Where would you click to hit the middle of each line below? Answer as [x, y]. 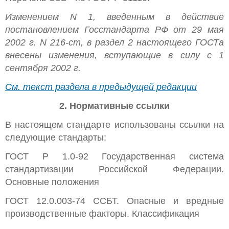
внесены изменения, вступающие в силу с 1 [114, 55]
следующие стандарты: [56, 138]
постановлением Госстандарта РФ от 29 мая [114, 30]
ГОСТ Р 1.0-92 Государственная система [114, 156]
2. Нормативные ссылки [114, 106]
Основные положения [52, 182]
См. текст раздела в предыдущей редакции [101, 87]
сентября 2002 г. [43, 68]
